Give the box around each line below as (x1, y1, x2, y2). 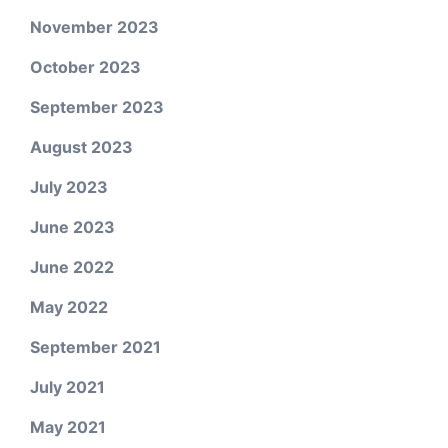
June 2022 (30, 257, 114, 277)
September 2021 (30, 337, 161, 357)
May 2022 (30, 297, 108, 317)
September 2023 (30, 97, 164, 117)
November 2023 (30, 17, 159, 37)
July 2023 (30, 177, 108, 197)
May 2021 (30, 417, 106, 437)
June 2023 (30, 217, 115, 237)
